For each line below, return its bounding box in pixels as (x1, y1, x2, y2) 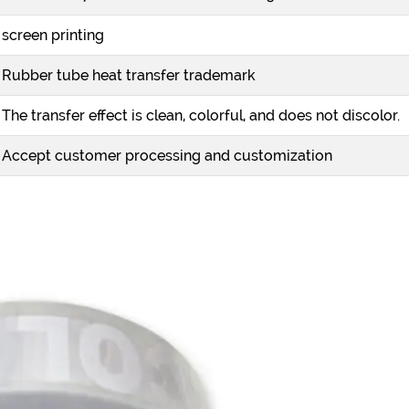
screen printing (2, 26, 104, 44)
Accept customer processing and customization (2, 147, 332, 164)
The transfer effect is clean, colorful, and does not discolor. (2, 107, 400, 124)
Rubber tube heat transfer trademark (2, 67, 256, 84)
